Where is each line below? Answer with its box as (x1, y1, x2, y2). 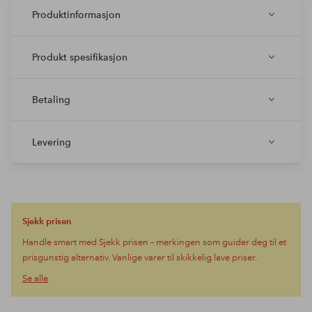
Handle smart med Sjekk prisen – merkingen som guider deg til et (22, 237, 286, 249)
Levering (32, 136, 71, 149)
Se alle (22, 273, 48, 285)
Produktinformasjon (32, 8, 120, 22)
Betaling (32, 93, 70, 107)
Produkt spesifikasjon (32, 51, 127, 64)
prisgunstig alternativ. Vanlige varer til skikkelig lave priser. (22, 252, 257, 264)
